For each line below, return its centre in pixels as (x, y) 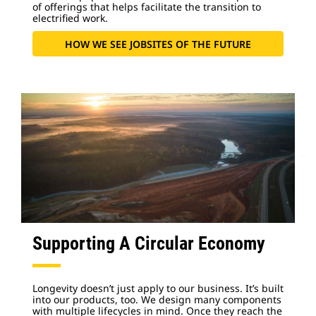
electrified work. (70, 18)
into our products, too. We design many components (157, 299)
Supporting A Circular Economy (149, 243)
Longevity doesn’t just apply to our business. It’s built (158, 288)
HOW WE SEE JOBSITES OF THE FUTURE (158, 44)
